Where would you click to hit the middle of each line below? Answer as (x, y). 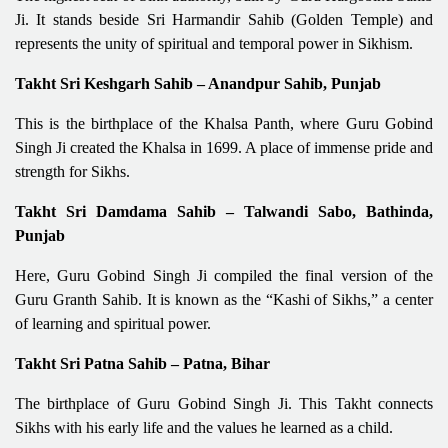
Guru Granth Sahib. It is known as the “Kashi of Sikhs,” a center (224, 299)
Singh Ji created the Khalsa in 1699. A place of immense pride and (224, 147)
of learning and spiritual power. (113, 323)
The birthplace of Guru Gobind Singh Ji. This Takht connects (224, 403)
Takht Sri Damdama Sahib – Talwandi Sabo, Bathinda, (224, 211)
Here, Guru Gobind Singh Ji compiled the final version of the (224, 275)
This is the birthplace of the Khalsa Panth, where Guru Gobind (224, 123)
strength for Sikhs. (72, 171)
